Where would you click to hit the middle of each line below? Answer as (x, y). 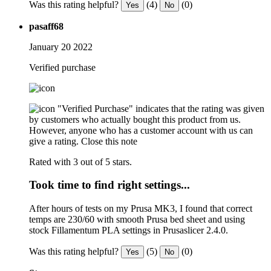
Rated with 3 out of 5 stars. (80, 162)
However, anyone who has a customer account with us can (141, 130)
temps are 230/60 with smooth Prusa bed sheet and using (137, 219)
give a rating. (54, 141)
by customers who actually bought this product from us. (135, 119)
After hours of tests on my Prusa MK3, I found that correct (141, 208)
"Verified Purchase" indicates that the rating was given (161, 108)
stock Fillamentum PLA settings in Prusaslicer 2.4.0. (129, 230)
